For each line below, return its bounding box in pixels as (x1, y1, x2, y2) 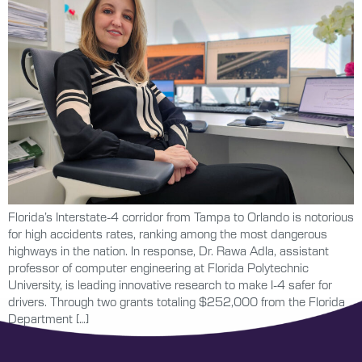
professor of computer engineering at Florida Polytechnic (8, 259, 309, 275)
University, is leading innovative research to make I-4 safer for (8, 276, 332, 292)
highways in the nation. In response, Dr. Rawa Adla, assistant (8, 242, 329, 258)
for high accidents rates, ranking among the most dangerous (8, 225, 327, 241)
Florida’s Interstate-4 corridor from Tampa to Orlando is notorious (8, 208, 354, 224)
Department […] (8, 310, 89, 326)
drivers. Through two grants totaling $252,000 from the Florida (8, 293, 345, 309)
